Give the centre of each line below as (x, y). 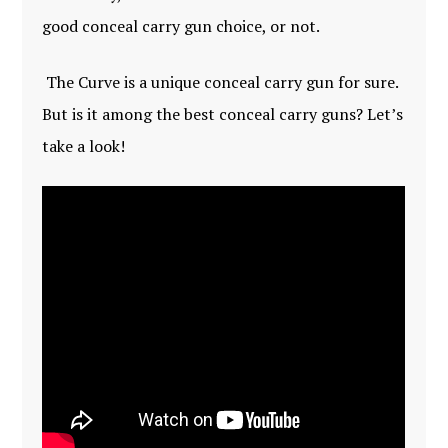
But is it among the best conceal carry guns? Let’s (223, 114)
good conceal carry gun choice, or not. (181, 26)
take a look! (84, 146)
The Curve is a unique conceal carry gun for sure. (220, 82)
